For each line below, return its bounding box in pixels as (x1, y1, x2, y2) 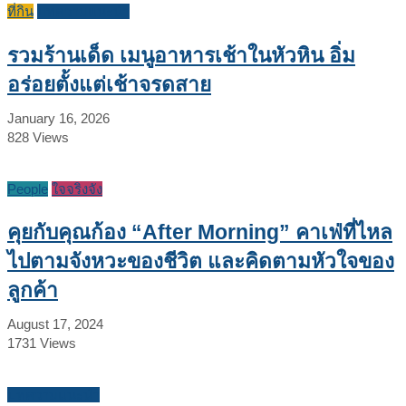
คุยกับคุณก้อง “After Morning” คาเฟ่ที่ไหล (7, 221, 392, 245)
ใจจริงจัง (52, 180, 102, 197)
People (7, 180, 48, 197)
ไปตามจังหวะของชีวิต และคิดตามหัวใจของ (7, 250, 394, 274)
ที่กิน (7, 4, 34, 19)
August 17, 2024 (7, 316, 103, 333)
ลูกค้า (7, 279, 58, 303)
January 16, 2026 (7, 110, 110, 126)
